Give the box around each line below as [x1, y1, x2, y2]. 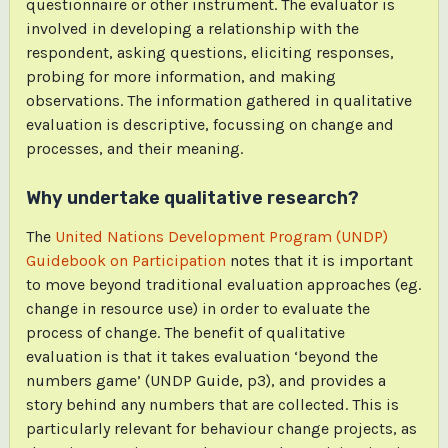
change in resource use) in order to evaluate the [25, 298, 370, 318]
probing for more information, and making [25, 67, 336, 87]
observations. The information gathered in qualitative [25, 91, 412, 111]
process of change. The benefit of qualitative [25, 322, 345, 342]
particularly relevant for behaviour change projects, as [25, 418, 417, 438]
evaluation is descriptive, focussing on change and [25, 115, 394, 135]
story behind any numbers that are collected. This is [25, 394, 399, 414]
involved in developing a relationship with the [25, 19, 359, 39]
